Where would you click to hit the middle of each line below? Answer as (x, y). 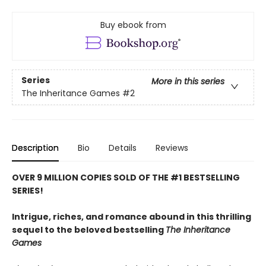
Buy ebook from (133, 25)
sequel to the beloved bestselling (89, 229)
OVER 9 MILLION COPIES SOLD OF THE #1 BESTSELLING (126, 177)
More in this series (188, 82)
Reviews (172, 148)
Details (123, 148)
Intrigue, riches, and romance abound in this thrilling (132, 216)
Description (35, 148)
